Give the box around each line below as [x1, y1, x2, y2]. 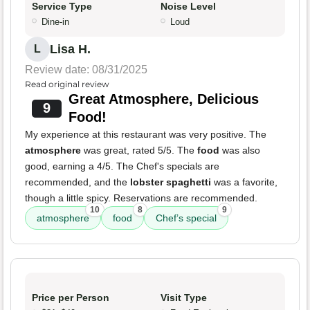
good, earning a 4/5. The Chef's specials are [25, 161, 219, 172]
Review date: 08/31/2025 [25, 64, 147, 76]
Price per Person [32, 292, 109, 304]
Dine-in [42, 17, 69, 28]
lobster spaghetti [130, 176, 211, 188]
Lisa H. [50, 42, 91, 57]
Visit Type [161, 292, 207, 304]
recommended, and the [25, 176, 130, 188]
